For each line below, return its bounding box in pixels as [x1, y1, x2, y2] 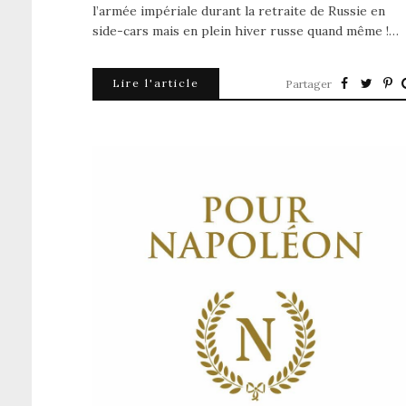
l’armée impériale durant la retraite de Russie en [92, 3, 385, 20]
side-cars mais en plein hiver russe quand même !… [92, 23, 399, 40]
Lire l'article [112, 76, 199, 91]
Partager [285, 77, 332, 92]
